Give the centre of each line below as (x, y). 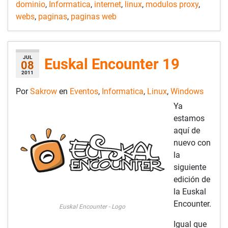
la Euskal (190, 191)
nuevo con (192, 142)
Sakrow (45, 91)
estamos (189, 118)
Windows (187, 91)
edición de (192, 179)
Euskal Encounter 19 (112, 64)
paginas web (94, 16)
